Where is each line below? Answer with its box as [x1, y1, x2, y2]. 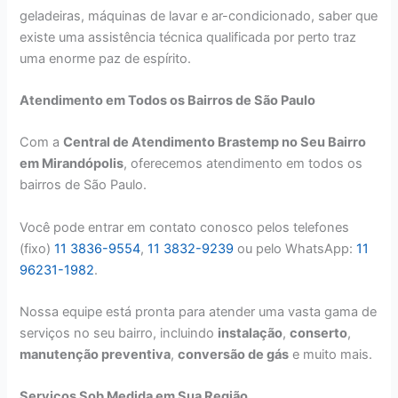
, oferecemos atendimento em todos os [123, 155, 363, 172]
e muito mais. [289, 346, 373, 363]
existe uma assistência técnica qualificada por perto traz [20, 28, 357, 45]
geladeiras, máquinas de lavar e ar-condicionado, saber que [20, 7, 378, 24]
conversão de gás [178, 346, 290, 363]
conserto [290, 325, 348, 342]
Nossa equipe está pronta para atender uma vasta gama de [20, 304, 378, 321]
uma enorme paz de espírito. [20, 50, 192, 67]
